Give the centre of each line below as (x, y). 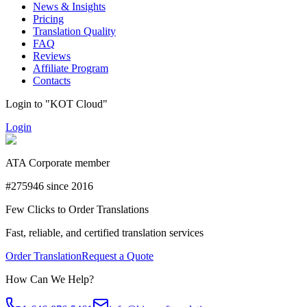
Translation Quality (74, 32)
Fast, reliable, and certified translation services (105, 233)
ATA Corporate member (58, 163)
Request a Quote (118, 256)
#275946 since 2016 (49, 186)
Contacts (52, 81)
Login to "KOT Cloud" (57, 104)
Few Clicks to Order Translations (77, 210)
